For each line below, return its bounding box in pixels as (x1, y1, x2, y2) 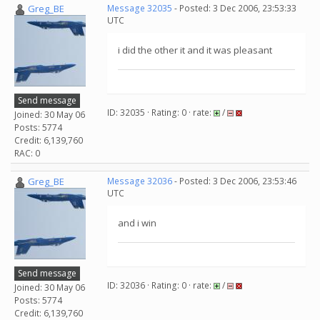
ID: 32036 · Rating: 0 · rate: (107, 279, 214, 291)
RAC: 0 (14, 146, 40, 159)
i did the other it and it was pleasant (118, 44, 272, 56)
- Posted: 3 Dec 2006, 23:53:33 (172, 2, 296, 14)
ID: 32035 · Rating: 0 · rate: (107, 106, 214, 119)
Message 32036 (107, 175, 172, 187)
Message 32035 (107, 2, 172, 14)
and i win (118, 216, 156, 229)
